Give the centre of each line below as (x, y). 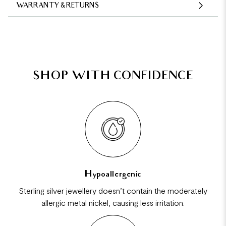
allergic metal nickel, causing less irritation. (113, 202)
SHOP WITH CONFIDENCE (113, 77)
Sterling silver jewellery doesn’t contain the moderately (113, 190)
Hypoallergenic (113, 175)
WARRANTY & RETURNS (58, 7)
